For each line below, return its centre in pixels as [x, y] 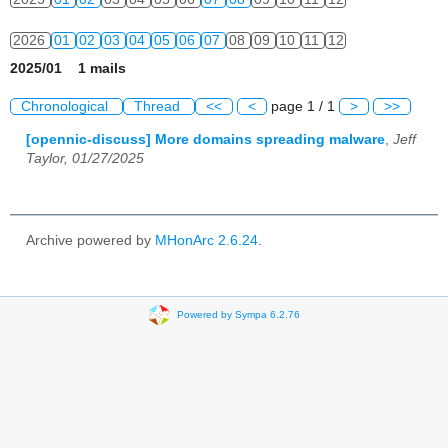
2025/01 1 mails [68, 69]
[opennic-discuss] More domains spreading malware [205, 139]
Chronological [66, 107]
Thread [159, 107]
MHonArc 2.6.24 [206, 240]
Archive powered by [90, 240]
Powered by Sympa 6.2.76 [238, 314]
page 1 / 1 [303, 107]
